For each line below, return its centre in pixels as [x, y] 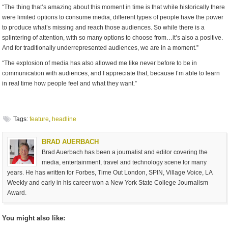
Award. [17, 193]
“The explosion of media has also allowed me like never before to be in [100, 63]
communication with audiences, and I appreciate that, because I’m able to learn [111, 73]
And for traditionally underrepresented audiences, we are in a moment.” [101, 48]
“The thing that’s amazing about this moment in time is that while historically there [114, 7]
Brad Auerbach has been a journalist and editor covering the [125, 152]
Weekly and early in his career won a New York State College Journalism [108, 182]
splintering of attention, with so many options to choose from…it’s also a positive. [113, 38]
